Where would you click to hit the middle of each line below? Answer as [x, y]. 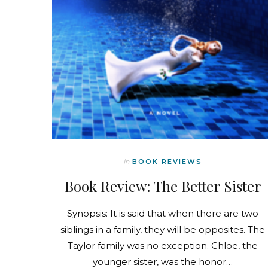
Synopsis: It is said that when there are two [163, 213]
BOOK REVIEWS [167, 161]
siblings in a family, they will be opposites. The [163, 229]
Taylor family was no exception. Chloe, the [163, 245]
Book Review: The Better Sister [163, 186]
